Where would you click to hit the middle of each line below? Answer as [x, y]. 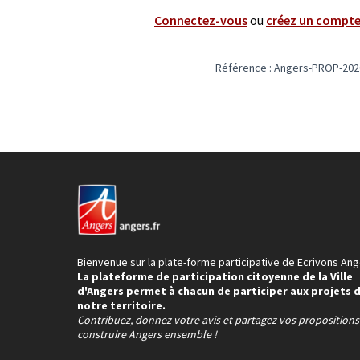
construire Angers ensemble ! [147, 334]
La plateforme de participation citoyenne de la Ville [215, 276]
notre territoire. [121, 305]
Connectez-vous [201, 20]
